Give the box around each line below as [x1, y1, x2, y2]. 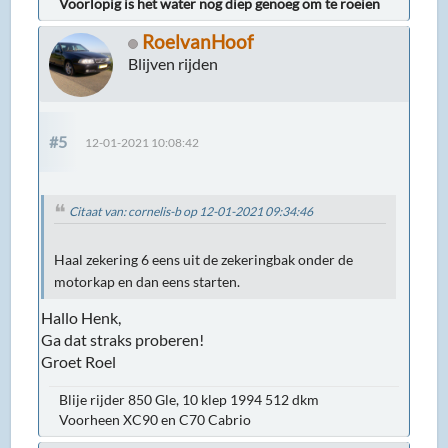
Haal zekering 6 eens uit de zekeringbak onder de [54, 252, 354, 269]
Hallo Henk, [41, 308, 122, 328]
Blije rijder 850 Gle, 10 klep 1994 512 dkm [59, 391, 320, 409]
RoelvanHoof [142, 29, 254, 53]
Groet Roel [41, 352, 117, 372]
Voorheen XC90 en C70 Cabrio [59, 411, 252, 429]
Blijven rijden [128, 53, 219, 73]
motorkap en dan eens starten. [54, 274, 241, 291]
